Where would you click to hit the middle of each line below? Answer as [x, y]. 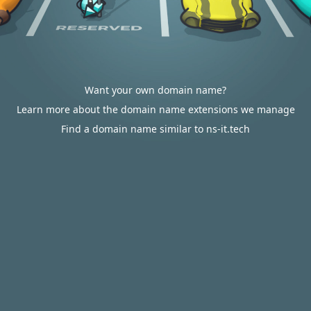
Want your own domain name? [155, 90]
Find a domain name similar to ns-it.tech [155, 129]
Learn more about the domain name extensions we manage [155, 109]
